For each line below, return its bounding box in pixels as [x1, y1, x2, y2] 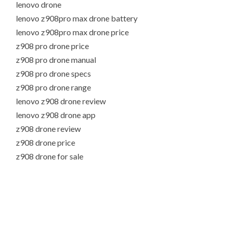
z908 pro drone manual [16, 55, 97, 65]
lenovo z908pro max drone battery [16, 13, 138, 24]
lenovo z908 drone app [16, 110, 96, 120]
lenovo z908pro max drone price [16, 27, 129, 37]
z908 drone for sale [16, 151, 84, 162]
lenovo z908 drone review [16, 96, 106, 106]
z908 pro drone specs [16, 68, 91, 79]
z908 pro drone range [16, 82, 91, 93]
